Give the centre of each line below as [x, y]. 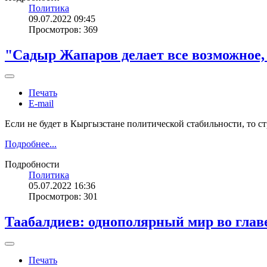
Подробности [32, 164]
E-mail [41, 104]
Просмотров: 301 [63, 197]
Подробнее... [31, 144]
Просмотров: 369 [63, 29]
